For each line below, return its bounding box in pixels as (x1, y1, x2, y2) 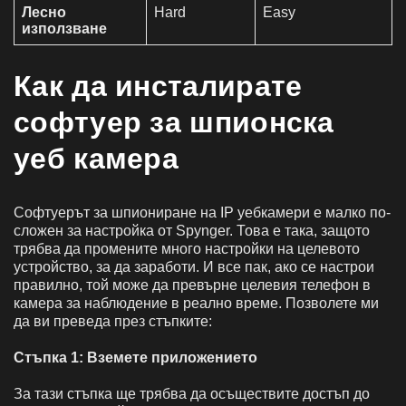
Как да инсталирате (14, 69, 303, 102)
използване (22, 20, 107, 36)
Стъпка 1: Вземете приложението (14, 349, 257, 365)
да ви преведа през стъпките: (14, 313, 212, 329)
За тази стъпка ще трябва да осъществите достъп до (14, 385, 370, 401)
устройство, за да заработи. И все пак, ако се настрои (14, 258, 374, 275)
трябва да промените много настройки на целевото (14, 240, 360, 256)
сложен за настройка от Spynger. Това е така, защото (14, 222, 370, 238)
